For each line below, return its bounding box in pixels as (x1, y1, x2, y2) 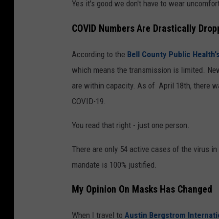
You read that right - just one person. (72, 120, 190, 130)
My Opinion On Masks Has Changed (72, 184, 212, 196)
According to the (72, 49, 125, 59)
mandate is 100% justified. (72, 159, 157, 170)
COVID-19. (72, 96, 106, 106)
